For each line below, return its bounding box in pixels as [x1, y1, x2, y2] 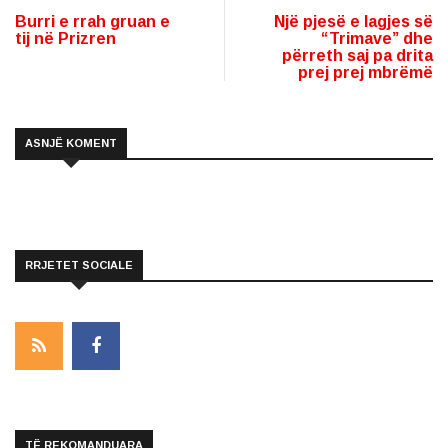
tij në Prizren [15, 29, 116, 47]
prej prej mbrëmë [298, 63, 433, 81]
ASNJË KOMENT [25, 136, 117, 149]
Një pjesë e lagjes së [274, 12, 433, 30]
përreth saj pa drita [282, 46, 433, 64]
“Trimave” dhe [321, 29, 433, 47]
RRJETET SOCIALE [25, 258, 133, 271]
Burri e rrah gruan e [15, 12, 170, 30]
